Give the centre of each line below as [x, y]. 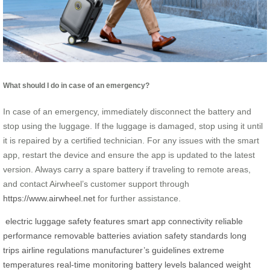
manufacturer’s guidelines [141, 250]
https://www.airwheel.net [49, 198]
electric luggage [36, 221]
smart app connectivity [170, 221]
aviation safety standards [180, 235]
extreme [209, 250]
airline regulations [55, 250]
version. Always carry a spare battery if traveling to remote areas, [127, 169]
